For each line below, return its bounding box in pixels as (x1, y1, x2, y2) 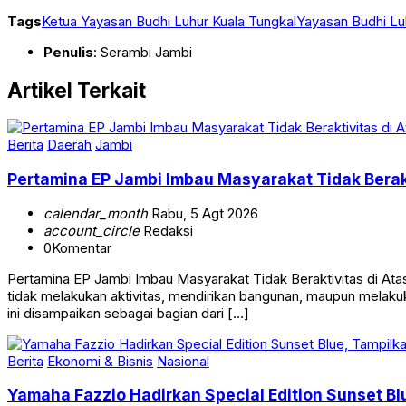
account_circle (43, 238, 140, 256)
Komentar (52, 256, 111, 274)
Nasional (157, 369, 209, 387)
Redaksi (140, 238, 193, 256)
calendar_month (43, 221, 148, 239)
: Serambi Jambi (93, 61, 192, 79)
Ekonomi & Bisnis (47, 369, 153, 387)
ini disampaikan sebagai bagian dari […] (7, 321, 249, 339)
